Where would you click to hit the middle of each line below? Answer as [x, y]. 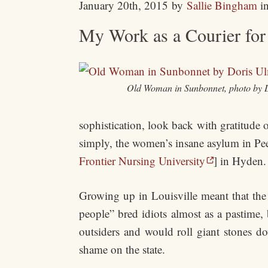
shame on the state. [122, 249]
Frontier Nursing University [142, 161]
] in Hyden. [240, 161]
